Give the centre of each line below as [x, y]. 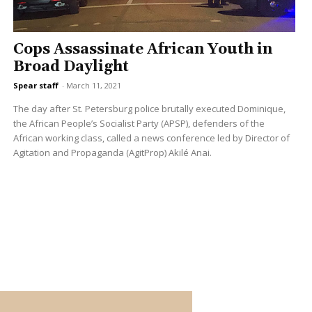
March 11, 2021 [93, 85]
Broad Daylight [71, 67]
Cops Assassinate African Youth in [142, 49]
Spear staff [36, 85]
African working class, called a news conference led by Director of [151, 138]
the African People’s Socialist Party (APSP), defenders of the [139, 123]
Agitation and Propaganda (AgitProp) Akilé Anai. [112, 152]
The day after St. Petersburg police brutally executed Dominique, [149, 108]
